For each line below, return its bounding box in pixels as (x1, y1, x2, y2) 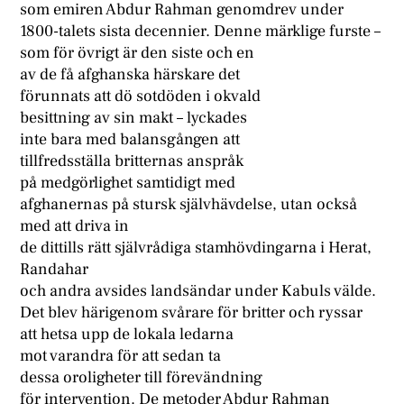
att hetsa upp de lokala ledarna (20, 324, 234, 345)
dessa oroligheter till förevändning (20, 367, 263, 389)
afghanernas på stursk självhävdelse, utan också (20, 194, 358, 216)
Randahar (20, 259, 89, 280)
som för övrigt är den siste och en (20, 42, 255, 64)
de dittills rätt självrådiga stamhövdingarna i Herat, (20, 237, 372, 259)
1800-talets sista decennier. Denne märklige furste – (20, 21, 381, 42)
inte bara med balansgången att (20, 129, 241, 151)
